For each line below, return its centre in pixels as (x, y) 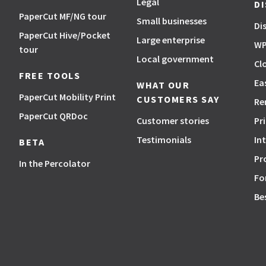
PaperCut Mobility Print (67, 97)
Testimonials (164, 140)
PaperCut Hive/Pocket (65, 35)
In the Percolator (55, 163)
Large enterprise (171, 40)
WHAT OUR (163, 85)
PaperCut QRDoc (53, 116)
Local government (175, 59)
